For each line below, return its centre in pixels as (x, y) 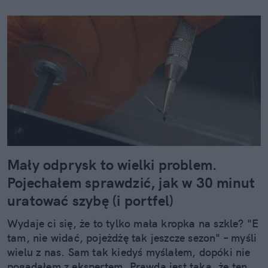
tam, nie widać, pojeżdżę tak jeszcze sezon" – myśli (132, 238)
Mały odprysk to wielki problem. (112, 165)
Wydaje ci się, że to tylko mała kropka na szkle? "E (133, 224)
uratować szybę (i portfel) (91, 201)
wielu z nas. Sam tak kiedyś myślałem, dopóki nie (129, 252)
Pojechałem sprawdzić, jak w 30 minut (131, 183)
